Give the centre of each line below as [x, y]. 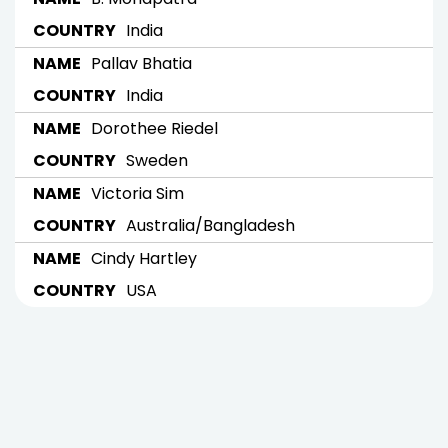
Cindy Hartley [144, 258]
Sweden [157, 160]
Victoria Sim [137, 193]
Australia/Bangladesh [210, 225]
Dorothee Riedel [154, 128]
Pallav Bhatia [141, 63]
